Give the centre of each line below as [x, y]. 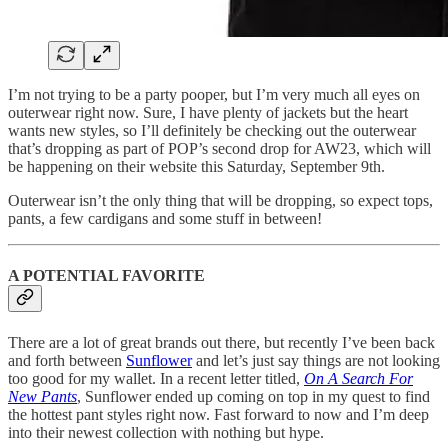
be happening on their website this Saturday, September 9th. [196, 167]
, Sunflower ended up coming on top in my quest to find [253, 396]
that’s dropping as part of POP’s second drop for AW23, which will [219, 149]
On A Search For [358, 378]
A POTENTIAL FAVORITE [106, 276]
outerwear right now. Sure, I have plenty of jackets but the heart [208, 113]
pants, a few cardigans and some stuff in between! [165, 219]
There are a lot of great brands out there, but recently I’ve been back [221, 342]
